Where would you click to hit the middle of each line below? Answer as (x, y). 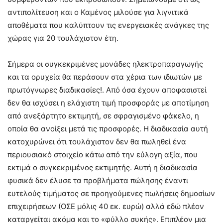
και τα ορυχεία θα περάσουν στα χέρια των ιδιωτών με (105, 77)
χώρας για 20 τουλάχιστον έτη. (63, 38)
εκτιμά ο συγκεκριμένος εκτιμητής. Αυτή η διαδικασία (103, 167)
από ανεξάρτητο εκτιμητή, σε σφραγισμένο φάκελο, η (103, 116)
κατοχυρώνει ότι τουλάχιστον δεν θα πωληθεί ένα (97, 142)
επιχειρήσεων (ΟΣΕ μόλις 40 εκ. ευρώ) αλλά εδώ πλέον (106, 206)
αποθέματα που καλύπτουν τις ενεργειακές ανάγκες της (108, 25)
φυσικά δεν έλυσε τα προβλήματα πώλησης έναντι (98, 180)
